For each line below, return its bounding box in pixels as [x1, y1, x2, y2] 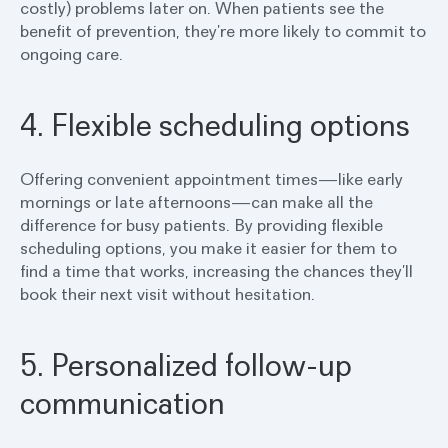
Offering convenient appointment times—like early [20, 168, 403, 190]
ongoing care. [20, 43, 123, 65]
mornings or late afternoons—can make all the [20, 191, 373, 213]
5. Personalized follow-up [20, 345, 352, 384]
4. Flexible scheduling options [20, 105, 410, 144]
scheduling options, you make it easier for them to [20, 237, 397, 259]
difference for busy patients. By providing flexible [20, 214, 383, 236]
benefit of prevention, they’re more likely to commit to [20, 20, 426, 42]
